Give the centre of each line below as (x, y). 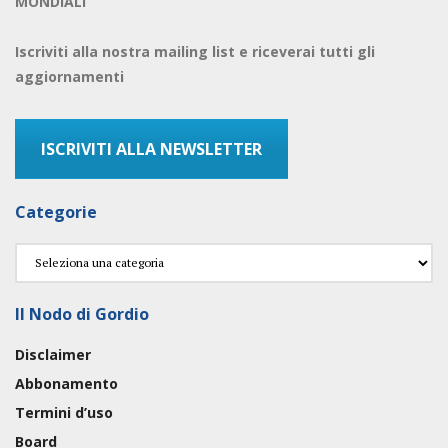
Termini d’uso (64, 412)
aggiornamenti (69, 76)
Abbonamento (66, 383)
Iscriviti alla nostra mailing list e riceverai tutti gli (195, 51)
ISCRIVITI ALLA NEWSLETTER (151, 148)
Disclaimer (53, 354)
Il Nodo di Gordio (82, 313)
